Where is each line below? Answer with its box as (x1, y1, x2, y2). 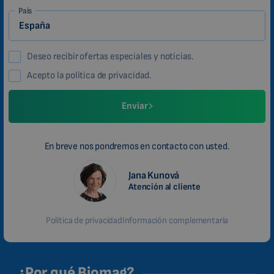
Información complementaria (122, 214, 229, 226)
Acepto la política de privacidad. (27, 69, 152, 81)
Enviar (121, 100, 148, 112)
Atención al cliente (128, 180, 201, 193)
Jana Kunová (128, 169, 180, 182)
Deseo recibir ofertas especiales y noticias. (27, 50, 194, 62)
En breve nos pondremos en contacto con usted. (44, 140, 230, 152)
